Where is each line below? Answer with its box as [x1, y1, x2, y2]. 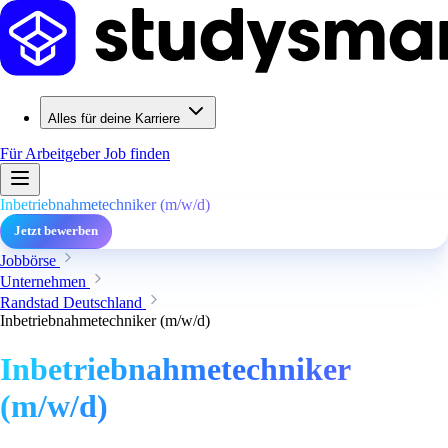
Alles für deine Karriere [48, 111, 180, 126]
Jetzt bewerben [14, 224, 98, 238]
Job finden [104, 145, 170, 162]
